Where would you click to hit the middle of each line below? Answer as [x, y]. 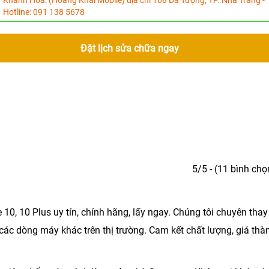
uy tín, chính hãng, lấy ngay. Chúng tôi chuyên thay [159, 212]
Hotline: [18, 12]
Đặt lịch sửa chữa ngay [129, 48]
